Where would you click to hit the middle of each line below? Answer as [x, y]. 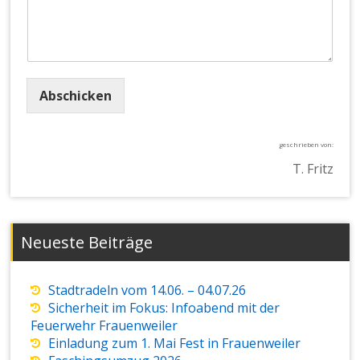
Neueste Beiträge [87, 243]
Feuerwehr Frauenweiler [104, 326]
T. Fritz [313, 168]
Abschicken [76, 95]
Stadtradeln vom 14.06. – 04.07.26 [147, 290]
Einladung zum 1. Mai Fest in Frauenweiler [175, 344]
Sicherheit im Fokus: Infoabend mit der [164, 308]
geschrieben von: [306, 144]
